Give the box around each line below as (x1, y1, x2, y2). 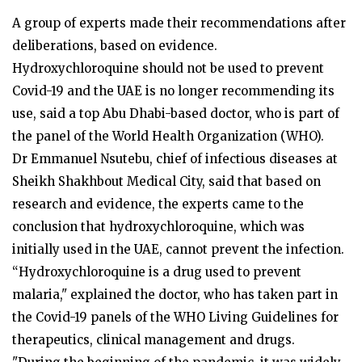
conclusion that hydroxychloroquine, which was (12, 219, 305, 235)
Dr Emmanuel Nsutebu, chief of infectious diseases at (12, 151, 338, 167)
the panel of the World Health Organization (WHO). (12, 128, 324, 145)
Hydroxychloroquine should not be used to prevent (12, 61, 324, 77)
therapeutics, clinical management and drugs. (12, 332, 295, 348)
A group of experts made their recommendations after (12, 15, 346, 32)
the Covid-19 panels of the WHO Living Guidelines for (12, 309, 339, 326)
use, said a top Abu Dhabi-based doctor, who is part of (12, 106, 339, 122)
